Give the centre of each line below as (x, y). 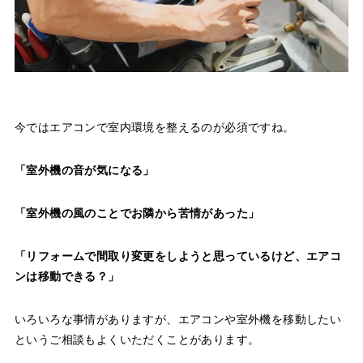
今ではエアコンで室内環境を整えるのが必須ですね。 (154, 128)
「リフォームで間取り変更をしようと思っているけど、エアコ (178, 256)
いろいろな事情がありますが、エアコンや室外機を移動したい (178, 320)
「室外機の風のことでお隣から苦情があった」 (137, 214)
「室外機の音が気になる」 (84, 171)
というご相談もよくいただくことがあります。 (137, 340)
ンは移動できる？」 (67, 277)
